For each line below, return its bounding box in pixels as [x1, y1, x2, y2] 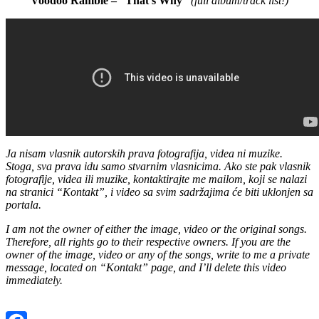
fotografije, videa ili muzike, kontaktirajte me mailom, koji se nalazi [6, 172, 307, 185]
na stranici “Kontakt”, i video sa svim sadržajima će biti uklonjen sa [6, 185, 313, 198]
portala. [6, 198, 41, 211]
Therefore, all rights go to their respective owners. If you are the [6, 235, 291, 248]
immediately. [6, 273, 63, 286]
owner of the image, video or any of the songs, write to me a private [6, 248, 310, 261]
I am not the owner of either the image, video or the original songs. [6, 222, 307, 235]
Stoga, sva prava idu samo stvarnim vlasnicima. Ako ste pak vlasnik [6, 159, 310, 172]
